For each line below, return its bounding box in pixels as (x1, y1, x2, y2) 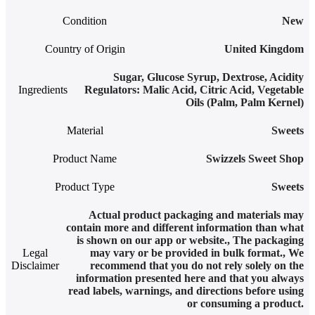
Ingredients (18, 84, 67, 96)
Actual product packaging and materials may (89, 209, 304, 221)
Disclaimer (11, 259, 59, 272)
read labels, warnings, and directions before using (68, 285, 304, 297)
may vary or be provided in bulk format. (90, 247, 283, 259)
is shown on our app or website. (77, 234, 227, 247)
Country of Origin (44, 43, 125, 56)
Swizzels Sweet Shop (206, 153, 304, 165)
